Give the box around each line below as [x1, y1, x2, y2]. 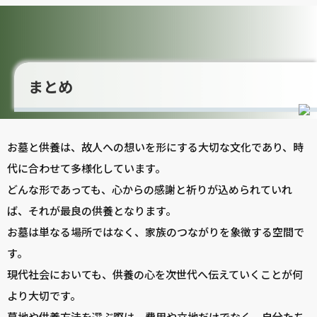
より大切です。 [7, 288, 81, 304]
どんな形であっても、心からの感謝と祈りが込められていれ [7, 182, 292, 197]
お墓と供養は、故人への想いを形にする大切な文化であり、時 [7, 139, 304, 155]
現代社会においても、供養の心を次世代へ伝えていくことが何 [7, 267, 303, 282]
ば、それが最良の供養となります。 [7, 203, 176, 219]
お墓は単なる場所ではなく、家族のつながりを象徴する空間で [7, 224, 304, 240]
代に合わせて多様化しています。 [7, 161, 166, 176]
